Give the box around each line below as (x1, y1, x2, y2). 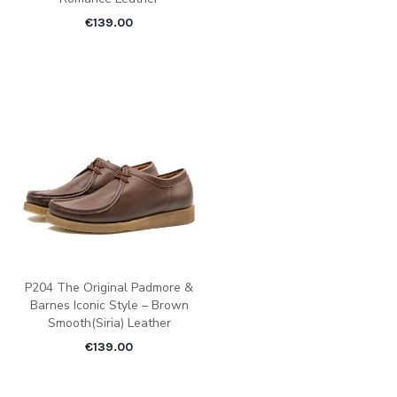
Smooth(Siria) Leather (47, 315, 171, 332)
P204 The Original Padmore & (25, 279, 194, 297)
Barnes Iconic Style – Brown (29, 297, 189, 315)
